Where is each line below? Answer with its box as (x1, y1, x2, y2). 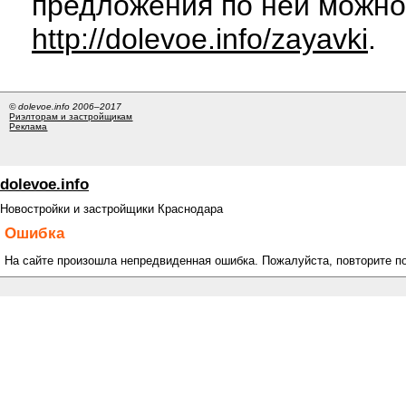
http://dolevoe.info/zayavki (32, 22, 368, 55)
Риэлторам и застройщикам (9, 111, 133, 122)
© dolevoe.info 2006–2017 (9, 101, 122, 112)
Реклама (9, 121, 48, 132)
